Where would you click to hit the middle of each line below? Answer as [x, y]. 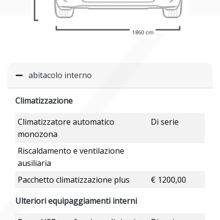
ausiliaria [34, 163]
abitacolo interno [60, 75]
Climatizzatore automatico [66, 122]
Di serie [165, 122]
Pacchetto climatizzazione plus [73, 180]
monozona [37, 134]
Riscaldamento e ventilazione [71, 151]
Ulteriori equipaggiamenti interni [76, 201]
